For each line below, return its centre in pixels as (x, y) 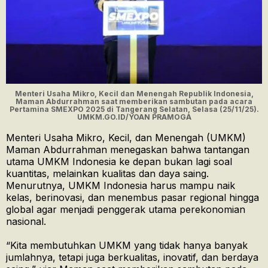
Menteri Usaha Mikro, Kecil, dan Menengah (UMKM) (126, 138)
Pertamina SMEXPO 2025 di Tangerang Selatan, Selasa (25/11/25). (134, 109)
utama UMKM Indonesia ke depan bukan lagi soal (119, 162)
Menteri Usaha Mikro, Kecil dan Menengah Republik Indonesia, (134, 94)
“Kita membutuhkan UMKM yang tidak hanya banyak (127, 246)
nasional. (26, 222)
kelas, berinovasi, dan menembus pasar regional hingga (133, 198)
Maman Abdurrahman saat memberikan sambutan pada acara (134, 102)
